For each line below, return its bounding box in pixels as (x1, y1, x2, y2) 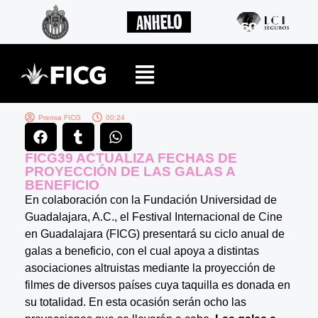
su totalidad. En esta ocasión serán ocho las (24, 295, 246, 308)
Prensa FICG (38, 113, 81, 121)
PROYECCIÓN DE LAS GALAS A (24, 163, 235, 179)
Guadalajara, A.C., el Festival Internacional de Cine (24, 210, 283, 223)
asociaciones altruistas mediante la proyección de (24, 261, 275, 274)
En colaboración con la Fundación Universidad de (24, 193, 277, 206)
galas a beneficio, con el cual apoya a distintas (24, 244, 259, 257)
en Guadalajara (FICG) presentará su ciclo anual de (24, 227, 285, 240)
